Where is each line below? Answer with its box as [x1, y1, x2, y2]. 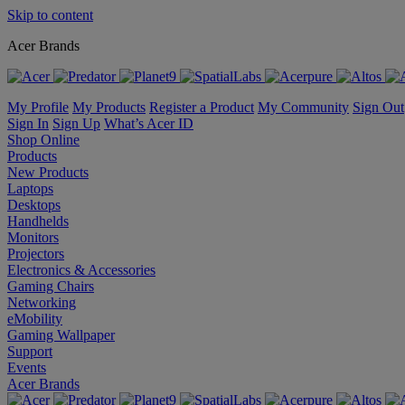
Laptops [7, 181, 53, 196]
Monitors [7, 230, 59, 245]
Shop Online [7, 132, 80, 147]
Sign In [7, 116, 49, 131]
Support [7, 344, 52, 359]
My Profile [7, 99, 69, 115]
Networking [7, 295, 76, 310]
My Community [258, 99, 349, 115]
